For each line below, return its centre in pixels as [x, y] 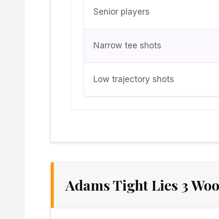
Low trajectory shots [134, 79]
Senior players [121, 11]
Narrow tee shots [127, 45]
